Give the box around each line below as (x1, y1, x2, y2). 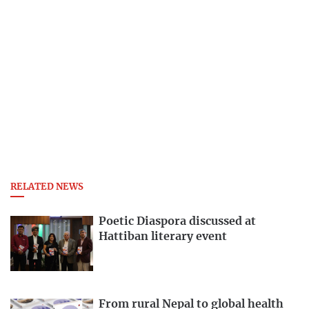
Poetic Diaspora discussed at (99, 216, 256, 228)
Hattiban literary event (99, 231, 227, 243)
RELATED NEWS (10, 182, 83, 192)
